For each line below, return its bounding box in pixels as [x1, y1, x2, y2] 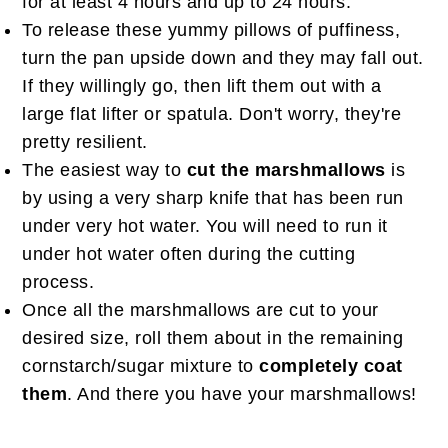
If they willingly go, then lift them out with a [22, 76, 382, 96]
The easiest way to [22, 160, 187, 180]
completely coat [259, 356, 403, 376]
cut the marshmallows [186, 160, 386, 180]
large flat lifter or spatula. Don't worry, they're [22, 104, 402, 124]
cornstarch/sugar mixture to [22, 356, 260, 376]
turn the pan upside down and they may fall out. [22, 48, 424, 68]
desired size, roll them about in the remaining [22, 328, 404, 348]
